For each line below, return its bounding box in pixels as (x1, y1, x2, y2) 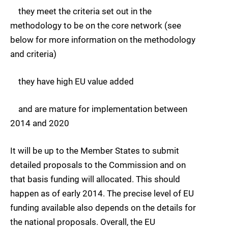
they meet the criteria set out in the (10, 6, 152, 16)
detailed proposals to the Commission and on (10, 160, 186, 170)
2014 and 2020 (10, 118, 69, 129)
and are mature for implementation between (10, 104, 187, 115)
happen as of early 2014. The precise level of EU (10, 188, 194, 199)
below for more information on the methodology (10, 34, 195, 45)
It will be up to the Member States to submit (10, 146, 179, 156)
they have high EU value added (10, 76, 134, 87)
